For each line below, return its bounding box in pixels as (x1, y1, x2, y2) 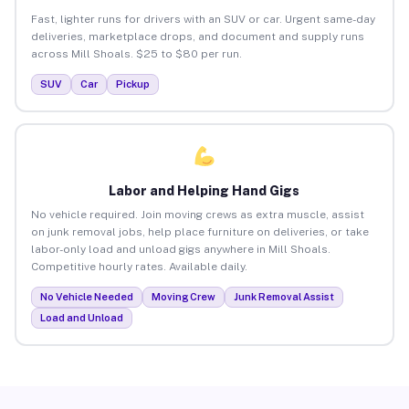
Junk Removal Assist (233, 290, 334, 302)
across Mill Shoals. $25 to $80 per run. (30, 47, 242, 60)
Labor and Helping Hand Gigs (109, 183, 300, 198)
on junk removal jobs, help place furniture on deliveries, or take (30, 225, 369, 238)
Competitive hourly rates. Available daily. (30, 259, 247, 273)
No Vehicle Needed (39, 290, 133, 302)
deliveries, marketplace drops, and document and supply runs (30, 29, 364, 43)
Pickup (115, 78, 150, 89)
